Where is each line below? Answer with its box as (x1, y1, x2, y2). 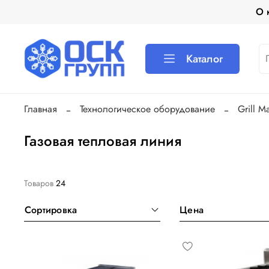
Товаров (24, 177, 56, 189)
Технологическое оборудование (80, 101, 215, 116)
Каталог (186, 50, 223, 67)
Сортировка (31, 202, 77, 217)
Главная (24, 101, 57, 116)
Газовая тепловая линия (24, 130, 181, 151)
